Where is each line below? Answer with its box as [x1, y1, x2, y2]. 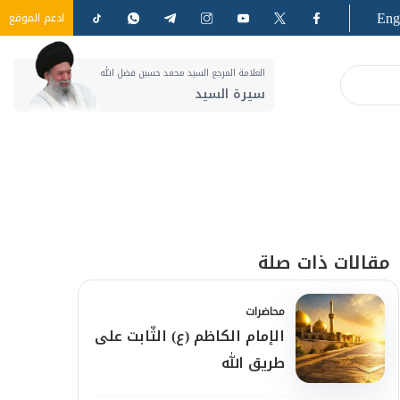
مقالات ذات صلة [258, 246, 390, 279]
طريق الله [221, 349, 285, 377]
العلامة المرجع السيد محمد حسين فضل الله [100, 63, 265, 81]
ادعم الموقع [9, 8, 64, 28]
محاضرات [246, 302, 285, 321]
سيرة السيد [195, 81, 265, 106]
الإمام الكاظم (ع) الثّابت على [95, 322, 285, 350]
